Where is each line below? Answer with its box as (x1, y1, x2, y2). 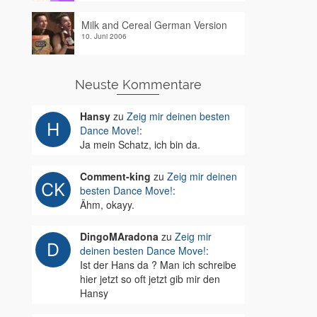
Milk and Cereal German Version (81, 18, 227, 32)
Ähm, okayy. (79, 197, 134, 212)
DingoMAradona (79, 229, 158, 243)
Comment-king (79, 169, 151, 183)
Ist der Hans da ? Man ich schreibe (79, 258, 236, 272)
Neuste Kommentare (74, 77, 202, 92)
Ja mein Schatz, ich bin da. (79, 137, 200, 151)
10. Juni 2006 (81, 31, 127, 41)
